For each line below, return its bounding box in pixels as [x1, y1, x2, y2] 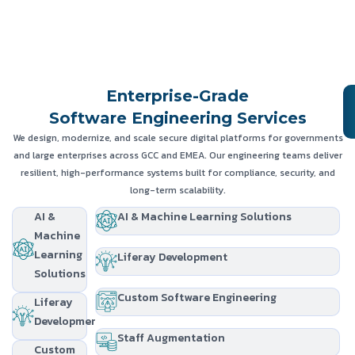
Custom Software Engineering [116, 288, 277, 306]
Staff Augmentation [116, 329, 225, 346]
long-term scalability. [129, 182, 226, 197]
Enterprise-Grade [106, 86, 249, 105]
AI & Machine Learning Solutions [116, 208, 292, 225]
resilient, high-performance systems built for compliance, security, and [20, 165, 335, 180]
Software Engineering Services [48, 108, 307, 128]
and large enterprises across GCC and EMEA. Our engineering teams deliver [13, 147, 342, 162]
